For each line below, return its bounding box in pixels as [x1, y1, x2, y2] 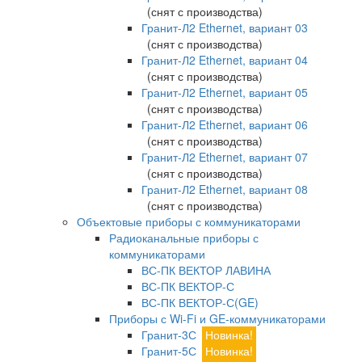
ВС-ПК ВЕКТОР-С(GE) [141, 294, 259, 310]
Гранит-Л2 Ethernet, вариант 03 [141, 19, 308, 36]
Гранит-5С [141, 343, 196, 359]
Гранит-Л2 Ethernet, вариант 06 [141, 116, 308, 133]
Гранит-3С [141, 326, 196, 343]
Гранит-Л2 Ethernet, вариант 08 [141, 181, 308, 197]
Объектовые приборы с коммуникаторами [77, 213, 301, 229]
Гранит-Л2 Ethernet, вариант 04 [141, 52, 308, 68]
